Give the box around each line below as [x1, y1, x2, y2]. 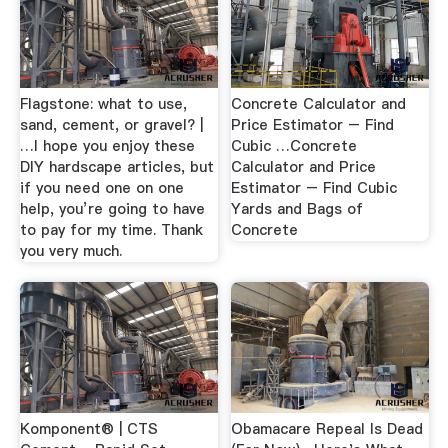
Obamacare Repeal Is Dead [231, 418, 424, 439]
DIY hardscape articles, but [19, 157, 214, 178]
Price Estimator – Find [231, 115, 395, 136]
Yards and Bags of [231, 199, 364, 220]
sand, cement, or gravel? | [19, 115, 203, 136]
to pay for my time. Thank [19, 220, 203, 241]
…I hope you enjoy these [19, 136, 195, 157]
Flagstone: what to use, [19, 94, 187, 115]
